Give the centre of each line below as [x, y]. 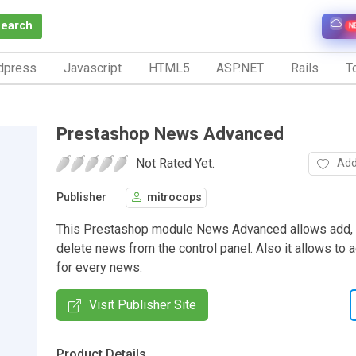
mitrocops [174, 198]
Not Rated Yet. [175, 163]
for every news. [99, 267]
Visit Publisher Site [143, 304]
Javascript [92, 68]
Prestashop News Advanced [170, 133]
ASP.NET [240, 68]
